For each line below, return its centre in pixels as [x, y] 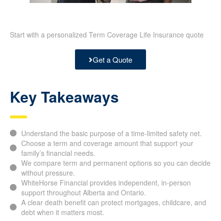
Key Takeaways [64, 97]
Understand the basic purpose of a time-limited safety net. [111, 133]
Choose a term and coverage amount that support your [107, 143]
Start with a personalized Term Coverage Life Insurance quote [107, 35]
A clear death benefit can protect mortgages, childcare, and [113, 203]
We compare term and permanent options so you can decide [116, 163]
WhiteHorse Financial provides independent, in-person [106, 183]
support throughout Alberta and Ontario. [83, 193]
